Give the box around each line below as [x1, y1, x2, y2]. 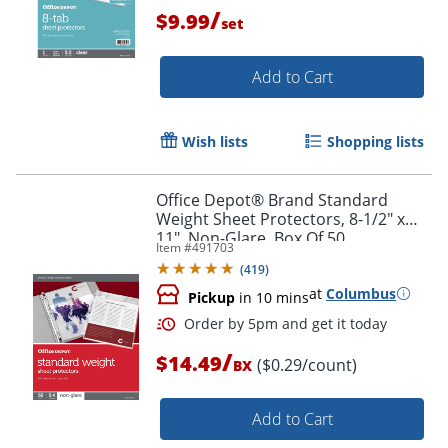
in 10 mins [235, 287, 309, 307]
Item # [156, 238, 192, 256]
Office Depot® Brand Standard [156, 188, 388, 211]
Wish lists [182, 131, 248, 151]
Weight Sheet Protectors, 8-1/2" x [156, 207, 405, 230]
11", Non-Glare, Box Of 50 [156, 226, 345, 249]
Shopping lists [327, 131, 424, 151]
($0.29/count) [257, 353, 357, 376]
